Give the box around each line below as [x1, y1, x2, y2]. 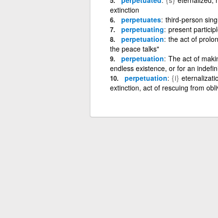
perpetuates [121, 14, 161, 24]
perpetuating [121, 24, 164, 34]
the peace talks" [109, 43, 159, 54]
